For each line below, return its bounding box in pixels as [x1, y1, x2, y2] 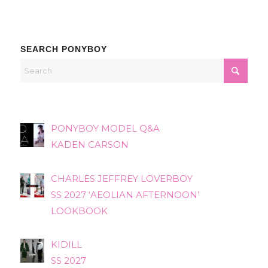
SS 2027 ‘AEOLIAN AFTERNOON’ [50, 189, 199, 201]
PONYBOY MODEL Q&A [50, 123, 160, 135]
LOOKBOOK [50, 205, 108, 217]
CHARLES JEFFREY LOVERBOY [50, 173, 193, 185]
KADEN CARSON [50, 139, 129, 151]
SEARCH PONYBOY [20, 44, 107, 54]
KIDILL [50, 238, 82, 250]
